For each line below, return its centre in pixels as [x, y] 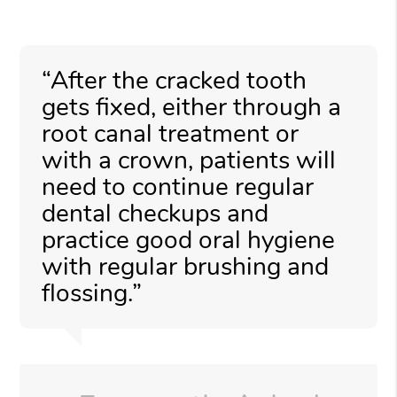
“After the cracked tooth [175, 80]
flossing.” [92, 293]
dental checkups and [156, 213]
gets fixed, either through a [192, 107]
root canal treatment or [171, 133]
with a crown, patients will [189, 160]
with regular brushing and [186, 266]
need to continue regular [178, 187]
